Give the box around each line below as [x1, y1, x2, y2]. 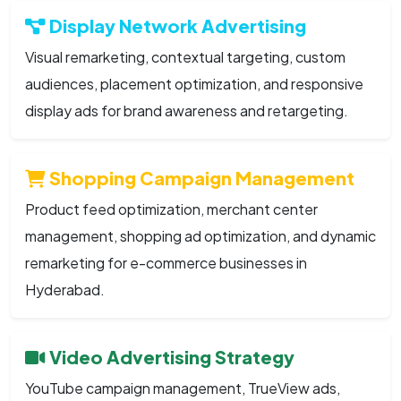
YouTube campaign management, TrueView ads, [25, 378, 340, 397]
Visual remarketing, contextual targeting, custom [25, 47, 346, 66]
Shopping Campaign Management [46, 166, 354, 189]
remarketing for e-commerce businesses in [25, 252, 307, 272]
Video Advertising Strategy [46, 345, 294, 368]
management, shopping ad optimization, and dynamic [25, 226, 376, 245]
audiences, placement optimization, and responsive [25, 73, 363, 93]
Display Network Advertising [46, 13, 306, 37]
